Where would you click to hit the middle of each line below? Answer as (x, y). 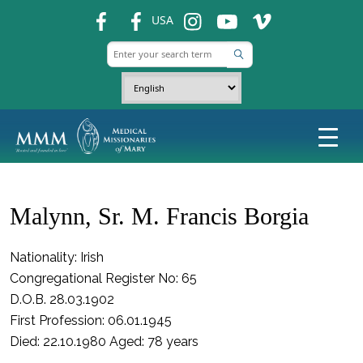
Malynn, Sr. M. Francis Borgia (159, 216)
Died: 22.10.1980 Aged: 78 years (104, 342)
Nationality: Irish (57, 257)
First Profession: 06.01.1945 (91, 320)
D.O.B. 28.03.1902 (62, 299)
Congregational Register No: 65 (103, 278)
